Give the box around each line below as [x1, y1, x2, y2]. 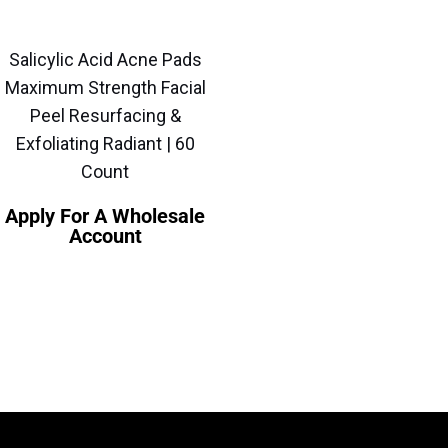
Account [68, 224, 142, 249]
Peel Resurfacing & [29, 105, 181, 127]
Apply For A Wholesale [5, 204, 206, 229]
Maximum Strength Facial [4, 77, 206, 99]
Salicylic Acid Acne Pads [8, 49, 202, 71]
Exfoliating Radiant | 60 [15, 133, 195, 155]
